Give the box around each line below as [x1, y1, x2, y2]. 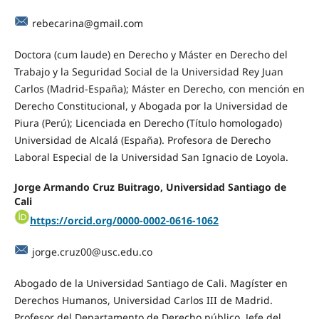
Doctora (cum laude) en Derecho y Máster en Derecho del [14, 47, 288, 61]
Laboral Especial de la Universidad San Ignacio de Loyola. [14, 150, 288, 164]
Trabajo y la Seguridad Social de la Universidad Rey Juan [14, 64, 283, 78]
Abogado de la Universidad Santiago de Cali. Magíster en [14, 276, 288, 290]
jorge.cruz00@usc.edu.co [31, 244, 152, 258]
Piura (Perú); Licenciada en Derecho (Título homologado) [14, 115, 282, 130]
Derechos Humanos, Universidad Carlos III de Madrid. [14, 293, 273, 307]
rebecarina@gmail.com [31, 16, 143, 30]
